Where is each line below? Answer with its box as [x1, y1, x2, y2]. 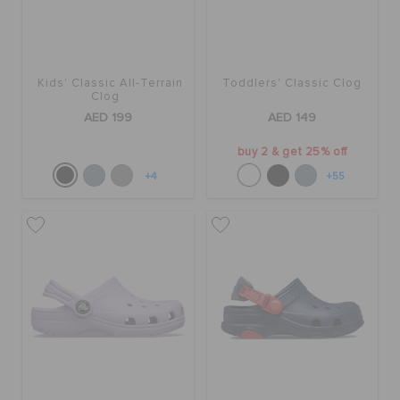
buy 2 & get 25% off [237, 146, 347, 159]
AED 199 [83, 112, 132, 125]
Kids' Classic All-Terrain [37, 78, 183, 90]
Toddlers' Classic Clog [222, 78, 362, 90]
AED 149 [268, 112, 317, 125]
